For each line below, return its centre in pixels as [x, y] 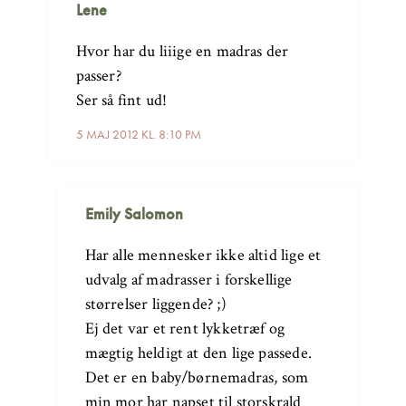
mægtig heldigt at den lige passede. [198, 353]
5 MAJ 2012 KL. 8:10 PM [138, 135]
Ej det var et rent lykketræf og [185, 329]
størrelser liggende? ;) [155, 304]
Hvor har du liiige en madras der [182, 52]
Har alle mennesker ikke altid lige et [203, 256]
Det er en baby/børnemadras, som [197, 378]
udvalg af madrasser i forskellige [188, 280]
